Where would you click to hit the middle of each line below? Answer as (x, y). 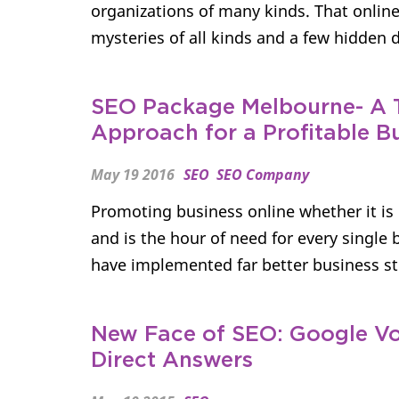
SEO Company (263, 175)
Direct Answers (172, 361)
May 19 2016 (133, 175)
